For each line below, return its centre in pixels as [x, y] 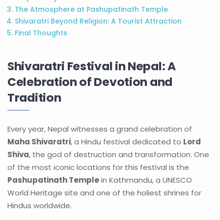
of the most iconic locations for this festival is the [98, 167]
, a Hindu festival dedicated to [127, 142]
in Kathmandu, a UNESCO [146, 180]
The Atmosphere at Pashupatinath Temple [91, 9]
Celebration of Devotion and [90, 82]
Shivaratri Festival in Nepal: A [92, 66]
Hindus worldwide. [40, 206]
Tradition [34, 97]
